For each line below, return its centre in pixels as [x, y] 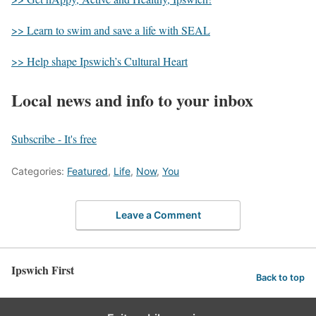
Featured [87, 171]
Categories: [39, 171]
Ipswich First [43, 270]
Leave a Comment [158, 215]
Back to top [280, 278]
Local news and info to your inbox [132, 100]
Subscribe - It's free [54, 138]
